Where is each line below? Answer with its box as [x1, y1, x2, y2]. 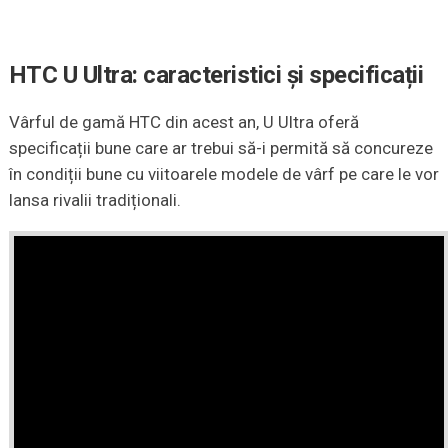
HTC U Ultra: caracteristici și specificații [8, 60, 424, 89]
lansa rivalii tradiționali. [8, 189, 181, 210]
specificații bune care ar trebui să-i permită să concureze [8, 137, 433, 158]
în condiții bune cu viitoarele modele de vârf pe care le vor [8, 163, 439, 184]
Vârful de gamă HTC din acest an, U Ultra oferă [8, 111, 359, 132]
